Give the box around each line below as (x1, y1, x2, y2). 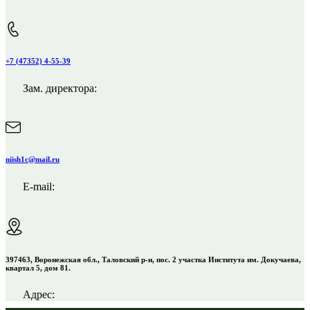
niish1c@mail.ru (6, 154, 60, 163)
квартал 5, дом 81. (6, 263, 71, 272)
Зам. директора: (23, 82, 97, 94)
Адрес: (23, 289, 55, 301)
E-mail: (23, 180, 55, 192)
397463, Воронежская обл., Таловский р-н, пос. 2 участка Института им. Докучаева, (6, 255, 301, 264)
